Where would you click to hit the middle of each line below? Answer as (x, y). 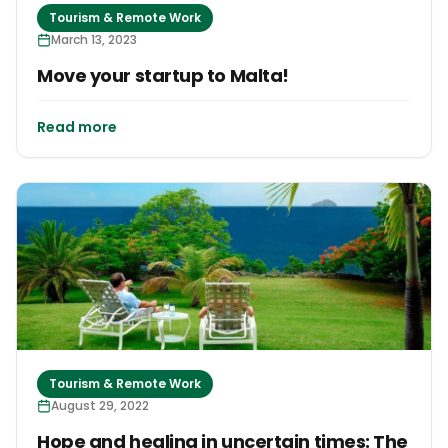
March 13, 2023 (94, 40)
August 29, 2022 (100, 405)
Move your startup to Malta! (163, 76)
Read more (77, 127)
